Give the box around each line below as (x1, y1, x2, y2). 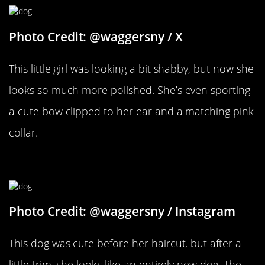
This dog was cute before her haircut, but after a (9, 236, 241, 251)
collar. (9, 125, 38, 140)
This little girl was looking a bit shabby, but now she (9, 61, 254, 76)
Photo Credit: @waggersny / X (9, 28, 183, 45)
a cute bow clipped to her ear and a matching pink (9, 104, 254, 118)
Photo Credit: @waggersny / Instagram (9, 203, 235, 220)
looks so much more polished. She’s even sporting (9, 82, 250, 97)
